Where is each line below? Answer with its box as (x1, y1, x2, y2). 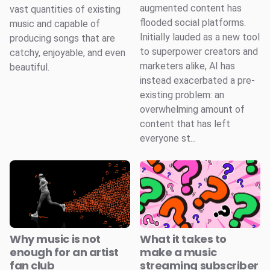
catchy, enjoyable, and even (10, 46, 125, 58)
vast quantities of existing (10, 3, 121, 15)
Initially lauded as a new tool (140, 31, 260, 43)
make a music (140, 245, 217, 260)
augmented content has (140, 2, 242, 14)
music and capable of (10, 17, 100, 30)
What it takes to (140, 231, 227, 247)
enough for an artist (10, 245, 119, 260)
